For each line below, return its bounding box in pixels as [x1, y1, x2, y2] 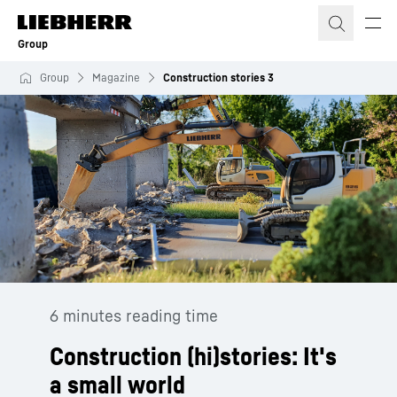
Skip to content [20, 8, 118, 26]
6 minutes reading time [50, 306, 218, 325]
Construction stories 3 [163, 71, 274, 84]
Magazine [92, 71, 140, 84]
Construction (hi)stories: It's [50, 341, 337, 370]
